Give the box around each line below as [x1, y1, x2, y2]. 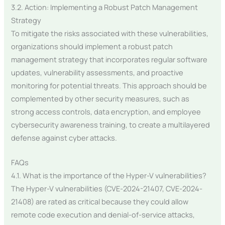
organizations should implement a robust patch [11, 41, 173, 51]
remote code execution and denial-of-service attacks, [11, 209, 195, 220]
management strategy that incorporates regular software [11, 54, 208, 64]
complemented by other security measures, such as [11, 93, 190, 103]
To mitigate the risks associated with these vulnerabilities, [11, 28, 209, 38]
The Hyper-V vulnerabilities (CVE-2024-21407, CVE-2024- [11, 183, 203, 194]
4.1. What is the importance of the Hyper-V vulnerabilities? [11, 170, 207, 181]
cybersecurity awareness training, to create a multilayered [11, 119, 210, 130]
